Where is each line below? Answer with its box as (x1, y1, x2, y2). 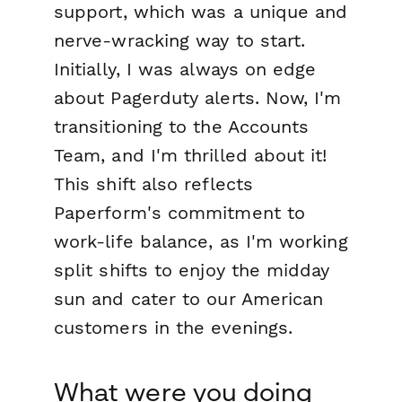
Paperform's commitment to (54, 202, 305, 224)
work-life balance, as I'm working (54, 231, 348, 253)
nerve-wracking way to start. (54, 30, 306, 52)
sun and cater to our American (54, 288, 324, 310)
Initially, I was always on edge (54, 58, 317, 81)
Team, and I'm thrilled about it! (54, 144, 328, 167)
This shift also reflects (54, 173, 253, 196)
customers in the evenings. (54, 317, 293, 339)
